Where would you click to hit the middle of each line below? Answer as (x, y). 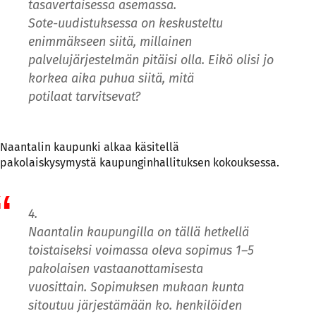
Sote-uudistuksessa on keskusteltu (126, 23)
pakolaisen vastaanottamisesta (116, 268)
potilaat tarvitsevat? (84, 96)
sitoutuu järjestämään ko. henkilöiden (135, 305)
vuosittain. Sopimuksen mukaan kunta (136, 287)
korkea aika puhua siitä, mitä (111, 78)
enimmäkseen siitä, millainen (110, 41)
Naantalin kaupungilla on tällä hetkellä (139, 232)
